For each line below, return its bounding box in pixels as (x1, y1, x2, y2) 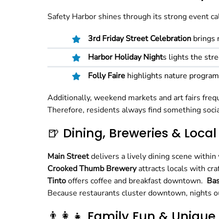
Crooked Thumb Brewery (47, 163, 136, 174)
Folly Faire (88, 70, 125, 81)
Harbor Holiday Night (88, 52, 163, 63)
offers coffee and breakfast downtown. (66, 175, 207, 186)
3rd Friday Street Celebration (88, 33, 191, 44)
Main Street (47, 151, 89, 162)
